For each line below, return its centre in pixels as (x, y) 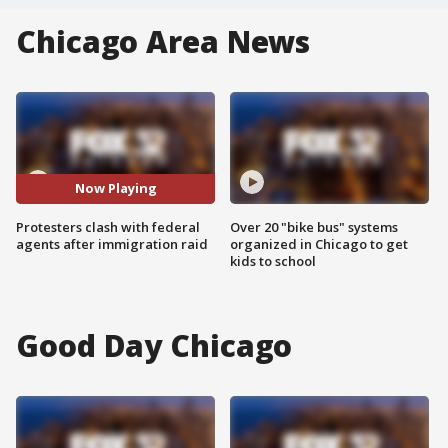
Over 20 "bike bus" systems (314, 226)
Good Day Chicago (154, 345)
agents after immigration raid (112, 243)
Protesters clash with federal (108, 226)
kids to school (273, 260)
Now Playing (115, 188)
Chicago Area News (163, 41)
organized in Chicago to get (319, 243)
